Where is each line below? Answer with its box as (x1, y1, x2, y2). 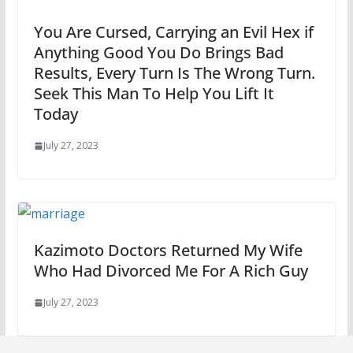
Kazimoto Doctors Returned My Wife (33, 240, 303, 262)
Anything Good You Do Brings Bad (33, 42, 284, 64)
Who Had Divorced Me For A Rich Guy (33, 260, 308, 282)
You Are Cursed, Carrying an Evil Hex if (33, 21, 314, 43)
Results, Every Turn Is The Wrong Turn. (33, 62, 315, 84)
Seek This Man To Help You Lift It (33, 83, 274, 105)
